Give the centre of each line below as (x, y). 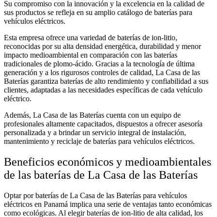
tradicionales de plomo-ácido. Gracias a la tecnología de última (99, 64)
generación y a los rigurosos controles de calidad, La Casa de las (102, 73)
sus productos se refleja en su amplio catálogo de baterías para (98, 13)
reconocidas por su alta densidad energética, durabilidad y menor (102, 46)
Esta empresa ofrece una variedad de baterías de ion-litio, (91, 38)
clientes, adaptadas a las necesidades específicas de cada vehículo (103, 90)
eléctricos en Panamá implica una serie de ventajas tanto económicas (108, 204)
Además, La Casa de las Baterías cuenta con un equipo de (92, 115)
